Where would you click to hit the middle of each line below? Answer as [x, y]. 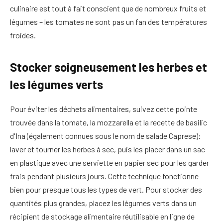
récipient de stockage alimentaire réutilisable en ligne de [102, 216]
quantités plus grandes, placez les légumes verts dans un [103, 203]
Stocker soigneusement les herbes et [109, 67]
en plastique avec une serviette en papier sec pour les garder [110, 162]
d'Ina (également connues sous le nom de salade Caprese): [106, 135]
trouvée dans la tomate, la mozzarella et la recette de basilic [109, 122]
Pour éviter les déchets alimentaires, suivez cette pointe [104, 109]
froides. [23, 35]
